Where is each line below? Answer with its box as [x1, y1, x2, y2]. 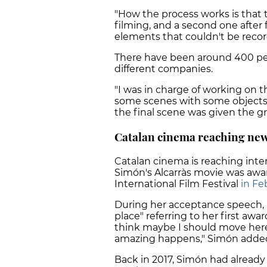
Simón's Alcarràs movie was [114, 166, 244, 178]
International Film [114, 178, 200, 190]
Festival [200, 178, 241, 190]
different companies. [114, 63, 215, 75]
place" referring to [114, 210, 200, 222]
